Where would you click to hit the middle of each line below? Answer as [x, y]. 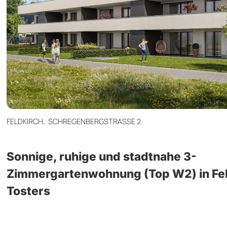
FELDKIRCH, [27, 121]
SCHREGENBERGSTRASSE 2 [94, 121]
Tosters [28, 191]
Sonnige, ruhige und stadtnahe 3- [102, 156]
